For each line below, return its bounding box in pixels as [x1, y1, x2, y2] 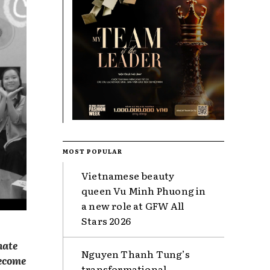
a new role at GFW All [81, 198, 184, 213]
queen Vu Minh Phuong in [81, 183, 206, 198]
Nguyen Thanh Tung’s [81, 246, 190, 261]
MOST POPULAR [63, 146, 122, 155]
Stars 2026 [81, 213, 131, 228]
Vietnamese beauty [81, 168, 175, 183]
